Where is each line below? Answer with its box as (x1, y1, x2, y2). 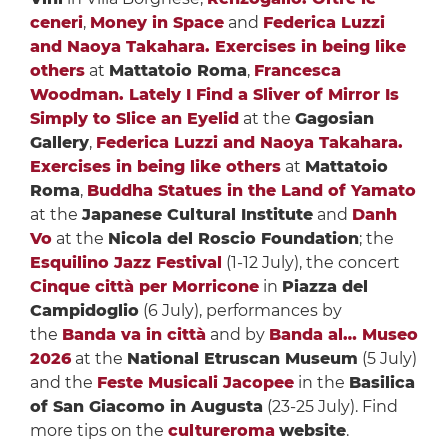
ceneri (29, 13, 83, 33)
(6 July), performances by (138, 301, 342, 321)
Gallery (29, 133, 89, 153)
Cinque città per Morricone (29, 277, 259, 297)
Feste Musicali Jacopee (96, 373, 294, 393)
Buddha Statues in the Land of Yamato (86, 181, 416, 201)
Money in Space (89, 13, 224, 33)
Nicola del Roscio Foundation (107, 229, 359, 249)
